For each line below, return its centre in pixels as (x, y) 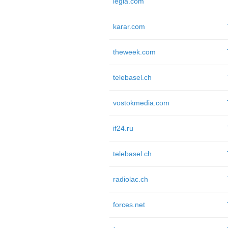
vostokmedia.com (141, 103)
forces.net (129, 205)
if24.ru (123, 128)
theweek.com (134, 52)
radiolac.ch (130, 179)
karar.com (129, 26)
